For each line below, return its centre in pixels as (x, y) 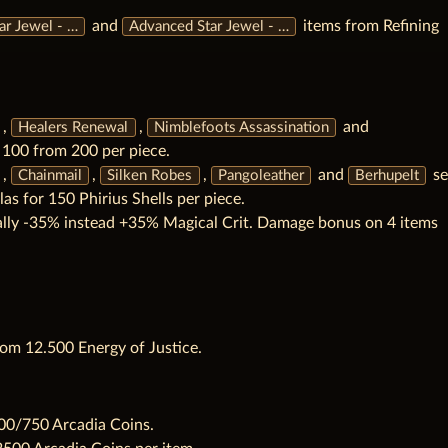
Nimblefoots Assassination (241, 127)
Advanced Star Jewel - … (209, 26)
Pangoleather (260, 175)
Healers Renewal (73, 127)
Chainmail (50, 175)
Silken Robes (150, 175)
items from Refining (369, 26)
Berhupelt (386, 175)
